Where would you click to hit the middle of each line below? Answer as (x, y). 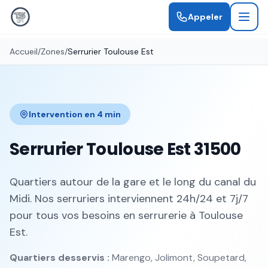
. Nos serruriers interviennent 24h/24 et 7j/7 (139, 199)
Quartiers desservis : (60, 258)
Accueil (24, 51)
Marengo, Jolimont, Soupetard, (179, 258)
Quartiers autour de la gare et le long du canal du (133, 182)
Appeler (205, 17)
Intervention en (63, 114)
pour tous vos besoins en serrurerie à (104, 215)
